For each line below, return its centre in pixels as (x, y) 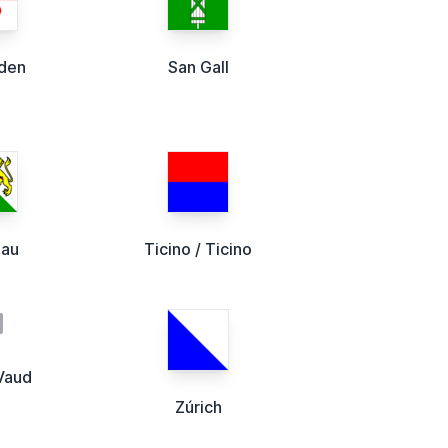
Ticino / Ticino (198, 248)
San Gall (198, 66)
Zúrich (198, 406)
